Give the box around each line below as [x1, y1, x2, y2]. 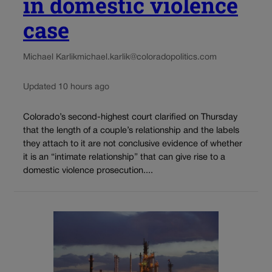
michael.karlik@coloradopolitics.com [77, 53, 217, 62]
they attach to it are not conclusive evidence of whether [23, 140, 242, 148]
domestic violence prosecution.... [23, 166, 153, 175]
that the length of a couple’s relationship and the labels [23, 126, 239, 135]
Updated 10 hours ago [23, 83, 109, 92]
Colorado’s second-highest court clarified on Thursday [23, 113, 237, 121]
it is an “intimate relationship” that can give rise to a [23, 153, 225, 161]
